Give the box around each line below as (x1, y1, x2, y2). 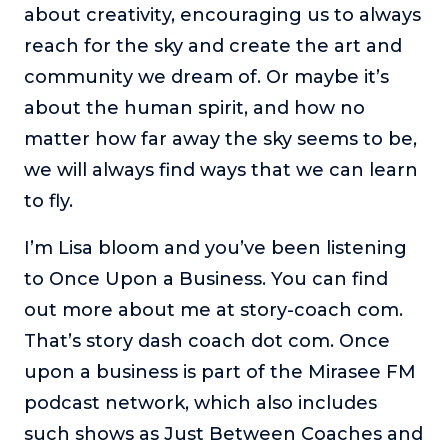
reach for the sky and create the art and (24, 34, 402, 57)
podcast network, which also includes (24, 391, 377, 414)
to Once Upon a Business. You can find (24, 267, 388, 290)
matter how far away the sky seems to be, (24, 127, 417, 150)
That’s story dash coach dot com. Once (24, 329, 390, 352)
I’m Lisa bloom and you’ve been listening (24, 236, 407, 259)
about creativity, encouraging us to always (24, 3, 421, 26)
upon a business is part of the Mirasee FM (24, 360, 416, 383)
